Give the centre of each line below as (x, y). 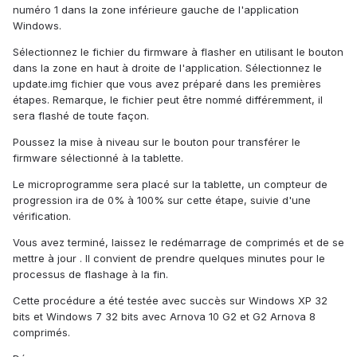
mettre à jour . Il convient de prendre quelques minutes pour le (169, 259)
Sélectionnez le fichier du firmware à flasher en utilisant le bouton (178, 52)
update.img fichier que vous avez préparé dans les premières (167, 84)
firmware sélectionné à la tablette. (98, 158)
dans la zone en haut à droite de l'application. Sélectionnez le (167, 68)
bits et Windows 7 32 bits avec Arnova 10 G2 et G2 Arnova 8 (164, 317)
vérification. (42, 216)
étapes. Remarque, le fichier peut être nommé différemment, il (168, 100)
